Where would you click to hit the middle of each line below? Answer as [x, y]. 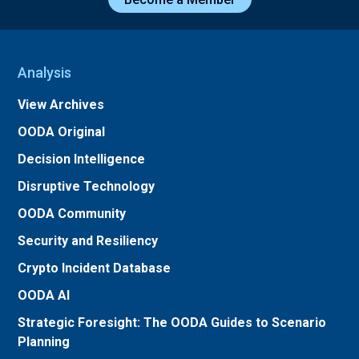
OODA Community [72, 214]
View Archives [61, 105]
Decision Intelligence [82, 159]
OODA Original [62, 132]
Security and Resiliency [88, 241]
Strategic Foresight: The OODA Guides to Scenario [172, 323]
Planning [44, 342]
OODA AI [44, 295]
